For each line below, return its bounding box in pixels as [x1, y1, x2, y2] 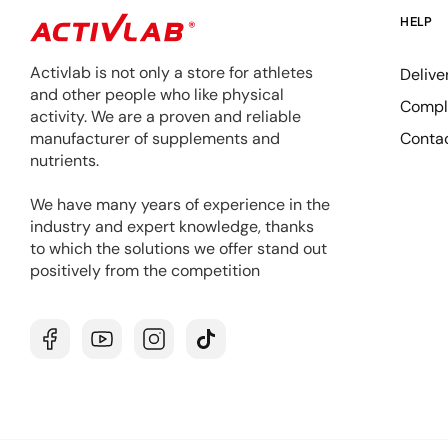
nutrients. [30, 149, 99, 171]
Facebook [48, 340, 112, 359]
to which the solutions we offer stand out [30, 237, 327, 259]
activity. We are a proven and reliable [30, 105, 301, 127]
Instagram [152, 340, 217, 359]
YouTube [100, 340, 156, 359]
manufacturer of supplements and [30, 127, 280, 149]
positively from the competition [30, 259, 260, 281]
